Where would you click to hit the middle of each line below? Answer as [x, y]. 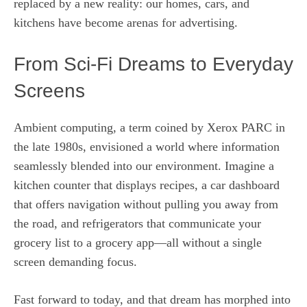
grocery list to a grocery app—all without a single [138, 242]
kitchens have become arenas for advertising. [126, 22]
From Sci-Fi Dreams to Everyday [153, 64]
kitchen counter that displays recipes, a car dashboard [147, 185]
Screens [49, 90]
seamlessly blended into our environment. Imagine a [144, 165]
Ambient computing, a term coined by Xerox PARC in [149, 127]
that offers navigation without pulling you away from [146, 204]
